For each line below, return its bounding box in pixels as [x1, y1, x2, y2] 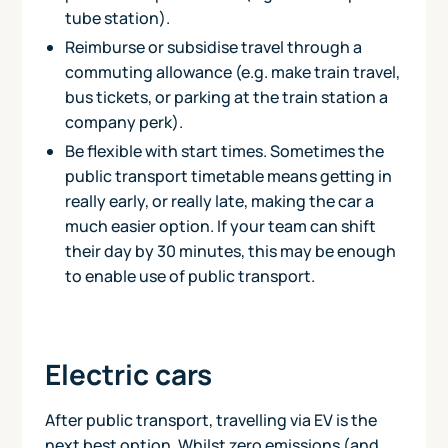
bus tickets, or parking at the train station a [64, 85, 388, 108]
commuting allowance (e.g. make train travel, [64, 60, 400, 83]
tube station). [64, 6, 170, 29]
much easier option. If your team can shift [64, 214, 376, 237]
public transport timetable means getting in [64, 164, 392, 187]
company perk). [64, 110, 183, 133]
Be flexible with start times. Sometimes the [64, 139, 384, 162]
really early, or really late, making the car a [64, 189, 374, 212]
